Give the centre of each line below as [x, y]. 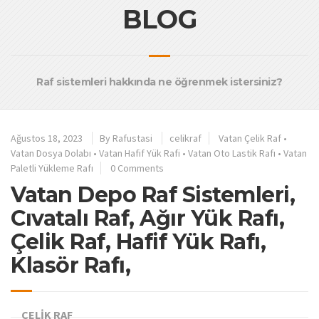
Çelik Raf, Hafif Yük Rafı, [138, 242]
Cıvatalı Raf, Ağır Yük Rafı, [147, 219]
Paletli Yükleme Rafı [52, 168]
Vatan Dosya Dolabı [51, 153]
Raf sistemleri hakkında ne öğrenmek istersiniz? [159, 82]
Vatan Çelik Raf [250, 138]
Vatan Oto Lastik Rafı [232, 153]
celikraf [185, 138]
